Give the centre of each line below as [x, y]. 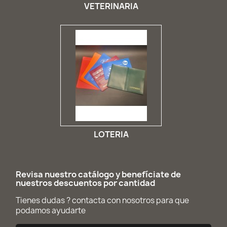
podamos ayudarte [51, 211]
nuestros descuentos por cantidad [85, 183]
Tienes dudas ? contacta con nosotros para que [102, 200]
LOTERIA [111, 134]
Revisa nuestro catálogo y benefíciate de [98, 174]
